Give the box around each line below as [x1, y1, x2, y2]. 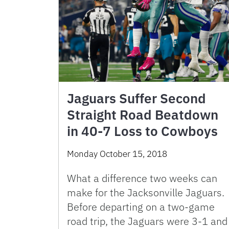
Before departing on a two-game [67, 199, 215, 214]
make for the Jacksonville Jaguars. [67, 185, 224, 199]
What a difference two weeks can [67, 171, 217, 185]
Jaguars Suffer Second [67, 89, 206, 107]
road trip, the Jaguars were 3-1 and [67, 214, 227, 228]
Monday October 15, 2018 [67, 148, 167, 159]
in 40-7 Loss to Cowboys [67, 122, 218, 140]
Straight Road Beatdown [67, 105, 218, 123]
